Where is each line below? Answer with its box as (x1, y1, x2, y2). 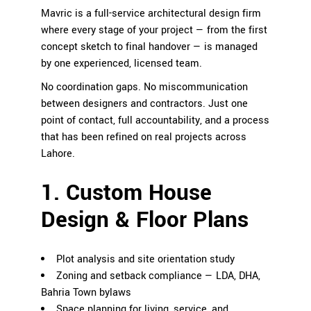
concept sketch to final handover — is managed (41, 40, 258, 55)
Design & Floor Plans (41, 204, 249, 237)
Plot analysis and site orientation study (56, 252, 235, 267)
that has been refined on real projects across (41, 130, 246, 145)
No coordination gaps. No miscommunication (41, 80, 248, 95)
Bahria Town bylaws (41, 285, 131, 301)
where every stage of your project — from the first (41, 23, 267, 38)
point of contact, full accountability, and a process (41, 113, 269, 128)
